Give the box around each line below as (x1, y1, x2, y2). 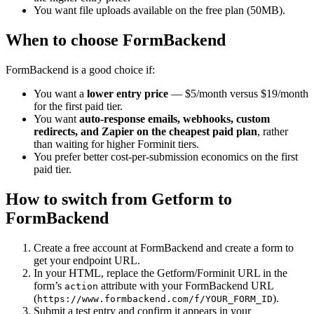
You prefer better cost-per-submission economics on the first (34, 150, 298, 163)
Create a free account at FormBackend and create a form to (34, 241, 294, 254)
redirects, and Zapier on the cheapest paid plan (34, 125, 257, 137)
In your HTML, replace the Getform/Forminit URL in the (34, 266, 287, 279)
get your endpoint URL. (34, 254, 140, 266)
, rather (257, 125, 288, 137)
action (64, 280, 98, 292)
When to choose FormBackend (6, 30, 226, 49)
